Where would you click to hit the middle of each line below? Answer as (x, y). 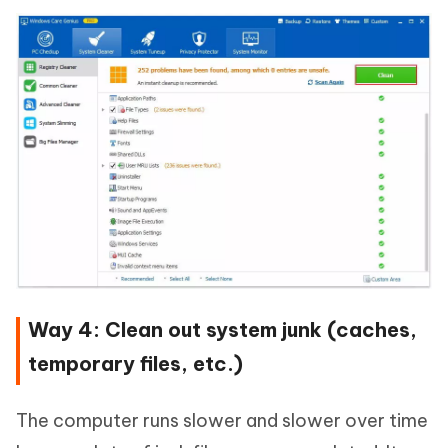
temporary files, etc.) (135, 364)
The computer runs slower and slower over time (222, 421)
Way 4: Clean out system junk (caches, (222, 330)
